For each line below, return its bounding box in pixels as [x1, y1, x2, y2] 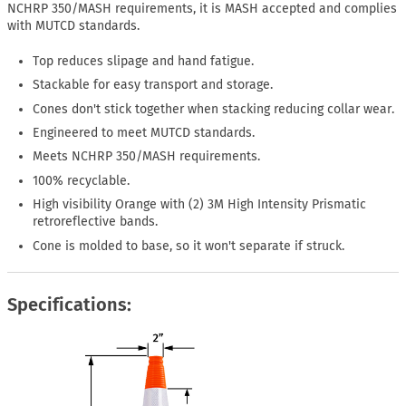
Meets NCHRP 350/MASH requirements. [33, 149, 261, 165]
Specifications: [7, 294, 131, 316]
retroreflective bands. [33, 214, 159, 230]
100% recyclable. [33, 172, 130, 188]
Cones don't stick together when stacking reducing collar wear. [33, 101, 395, 117]
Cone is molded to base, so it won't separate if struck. [33, 237, 345, 254]
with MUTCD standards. [7, 17, 140, 34]
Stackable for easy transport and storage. [33, 77, 274, 93]
